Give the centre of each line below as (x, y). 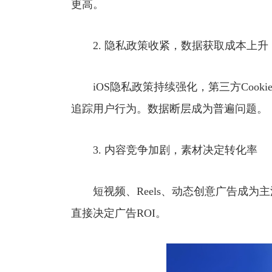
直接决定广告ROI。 (119, 213)
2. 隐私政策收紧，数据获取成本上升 (170, 46)
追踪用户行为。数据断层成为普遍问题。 (169, 109)
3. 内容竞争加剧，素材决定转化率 (164, 150)
